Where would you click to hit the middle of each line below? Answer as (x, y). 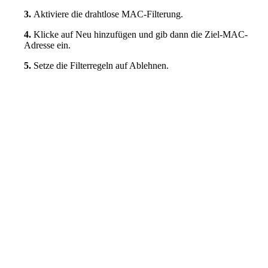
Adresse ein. (47, 45)
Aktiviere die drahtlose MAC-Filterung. (108, 14)
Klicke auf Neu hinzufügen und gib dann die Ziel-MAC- (141, 35)
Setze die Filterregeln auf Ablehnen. (101, 66)
